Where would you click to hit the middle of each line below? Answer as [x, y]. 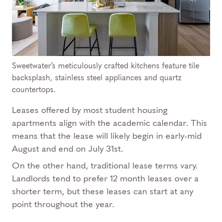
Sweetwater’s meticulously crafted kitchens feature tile [106, 66]
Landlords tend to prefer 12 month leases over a [105, 179]
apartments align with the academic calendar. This [110, 123]
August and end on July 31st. [68, 149]
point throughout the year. [63, 204]
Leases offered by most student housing [90, 110]
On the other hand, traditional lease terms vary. [105, 166]
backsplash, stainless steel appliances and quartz [97, 78]
